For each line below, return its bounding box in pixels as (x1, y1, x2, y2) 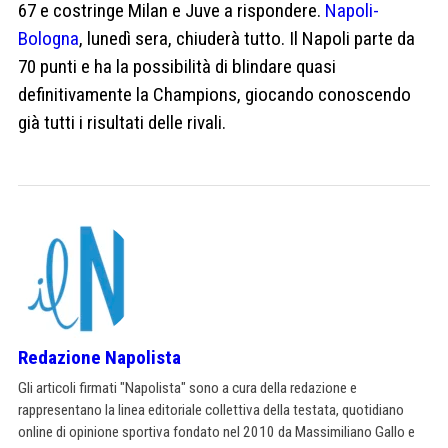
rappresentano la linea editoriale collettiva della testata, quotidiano (18, 400, 404, 419)
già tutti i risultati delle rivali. (18, 110, 226, 134)
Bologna (18, 26, 79, 50)
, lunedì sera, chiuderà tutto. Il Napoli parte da (79, 26, 415, 50)
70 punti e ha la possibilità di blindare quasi (18, 54, 336, 78)
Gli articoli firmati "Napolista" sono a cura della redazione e (18, 378, 357, 397)
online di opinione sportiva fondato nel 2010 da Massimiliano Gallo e (18, 422, 415, 441)
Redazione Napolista (18, 345, 181, 369)
